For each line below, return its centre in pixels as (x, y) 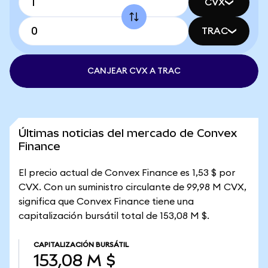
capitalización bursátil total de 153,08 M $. (114, 216)
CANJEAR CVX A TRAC (134, 71)
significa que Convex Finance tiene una (106, 202)
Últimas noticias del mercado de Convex (128, 133)
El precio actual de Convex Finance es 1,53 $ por (127, 173)
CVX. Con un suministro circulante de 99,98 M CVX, (133, 187)
